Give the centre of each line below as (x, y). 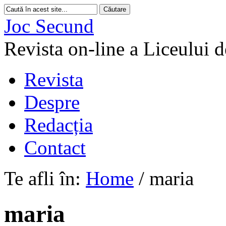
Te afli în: (42, 178)
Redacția (59, 125)
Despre (52, 102)
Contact (55, 148)
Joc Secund (49, 26)
